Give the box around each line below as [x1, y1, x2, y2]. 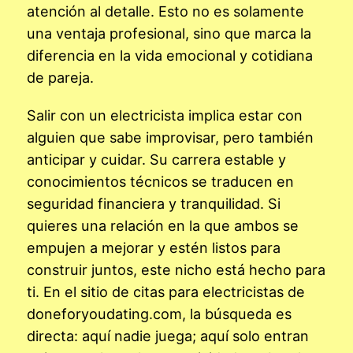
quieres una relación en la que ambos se [27, 216, 299, 234]
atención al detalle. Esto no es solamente [27, 2, 304, 20]
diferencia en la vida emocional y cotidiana [27, 46, 313, 64]
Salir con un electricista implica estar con [27, 106, 303, 124]
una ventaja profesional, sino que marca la [27, 24, 311, 42]
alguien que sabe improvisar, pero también [27, 128, 314, 146]
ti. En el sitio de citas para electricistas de [27, 282, 305, 300]
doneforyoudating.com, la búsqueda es [27, 304, 292, 322]
